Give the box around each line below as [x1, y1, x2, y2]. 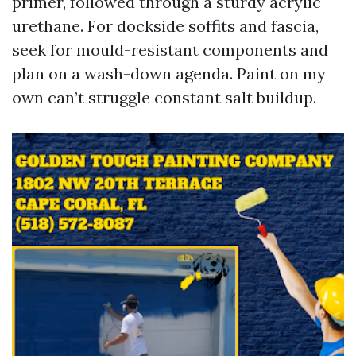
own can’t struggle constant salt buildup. [12, 87, 316, 107]
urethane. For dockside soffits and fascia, [12, 16, 319, 36]
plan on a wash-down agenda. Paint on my [12, 64, 326, 83]
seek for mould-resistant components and [12, 40, 328, 60]
